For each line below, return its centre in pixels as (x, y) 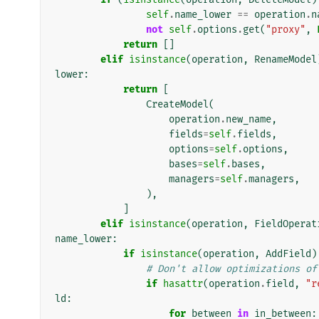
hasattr (183, 283)
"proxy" (286, 29)
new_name (249, 119)
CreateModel (177, 104)
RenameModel (286, 59)
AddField (288, 253)
